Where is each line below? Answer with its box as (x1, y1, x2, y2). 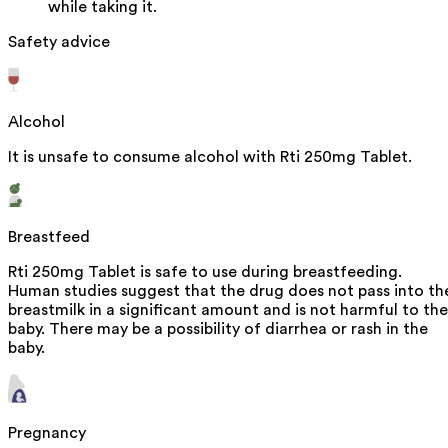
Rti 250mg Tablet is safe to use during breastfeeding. (8, 263, 402, 280)
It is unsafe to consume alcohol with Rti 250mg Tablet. (8, 148, 412, 165)
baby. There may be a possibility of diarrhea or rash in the (8, 320, 428, 337)
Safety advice (8, 33, 110, 50)
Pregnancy (8, 424, 86, 441)
